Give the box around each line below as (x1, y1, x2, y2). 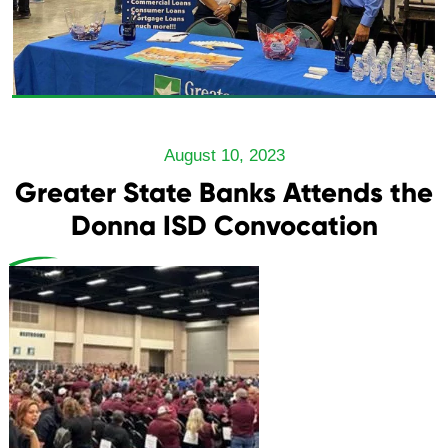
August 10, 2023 (163, 146, 285, 166)
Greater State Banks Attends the (15, 175, 433, 209)
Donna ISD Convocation (70, 208, 378, 242)
